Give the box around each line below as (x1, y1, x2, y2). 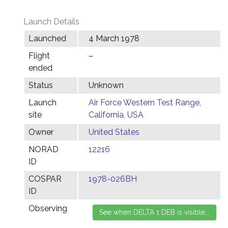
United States (89, 127, 139, 137)
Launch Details (23, 17, 79, 26)
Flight (28, 51, 50, 61)
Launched (28, 34, 66, 43)
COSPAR (28, 174, 62, 184)
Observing (28, 204, 67, 213)
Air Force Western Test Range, (89, 98, 201, 107)
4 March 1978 (89, 34, 139, 43)
